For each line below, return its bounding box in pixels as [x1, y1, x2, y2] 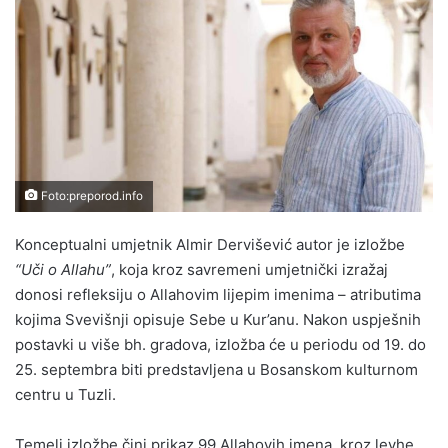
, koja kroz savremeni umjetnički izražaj [111, 259, 388, 279]
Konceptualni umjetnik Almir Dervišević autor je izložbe [15, 234, 405, 254]
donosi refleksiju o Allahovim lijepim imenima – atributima [15, 284, 421, 304]
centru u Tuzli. [15, 384, 116, 404]
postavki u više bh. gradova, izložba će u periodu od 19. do [15, 334, 426, 354]
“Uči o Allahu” [15, 259, 111, 279]
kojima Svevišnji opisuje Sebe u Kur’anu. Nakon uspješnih [15, 309, 421, 329]
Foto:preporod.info [38, 188, 143, 203]
